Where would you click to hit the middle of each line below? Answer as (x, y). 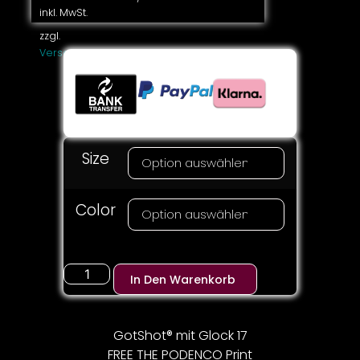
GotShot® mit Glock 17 (180, 336)
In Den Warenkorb (183, 279)
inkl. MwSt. (63, 12)
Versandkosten (78, 52)
